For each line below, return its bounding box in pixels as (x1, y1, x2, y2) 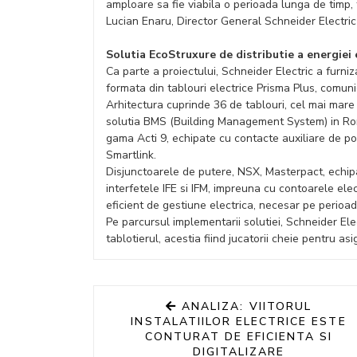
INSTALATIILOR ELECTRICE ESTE (131, 314, 347, 329)
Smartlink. (106, 147, 156, 163)
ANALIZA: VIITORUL (182, 299, 312, 314)
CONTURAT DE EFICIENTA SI (144, 329, 333, 344)
